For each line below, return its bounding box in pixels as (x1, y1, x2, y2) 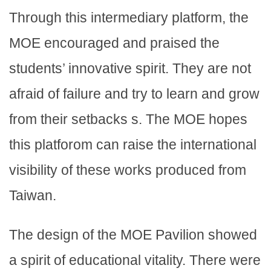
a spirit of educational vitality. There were (9, 252, 261, 269)
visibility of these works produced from (9, 162, 246, 178)
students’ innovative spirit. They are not (9, 60, 251, 77)
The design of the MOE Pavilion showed (9, 227, 257, 243)
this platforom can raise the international (9, 137, 256, 153)
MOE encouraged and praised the (9, 35, 220, 51)
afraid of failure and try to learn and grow (9, 86, 260, 102)
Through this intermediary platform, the (9, 10, 249, 26)
